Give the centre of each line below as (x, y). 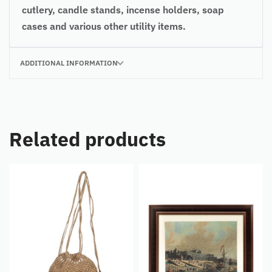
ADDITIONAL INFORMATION (69, 63)
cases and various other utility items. (104, 26)
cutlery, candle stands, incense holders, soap (123, 9)
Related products (87, 139)
